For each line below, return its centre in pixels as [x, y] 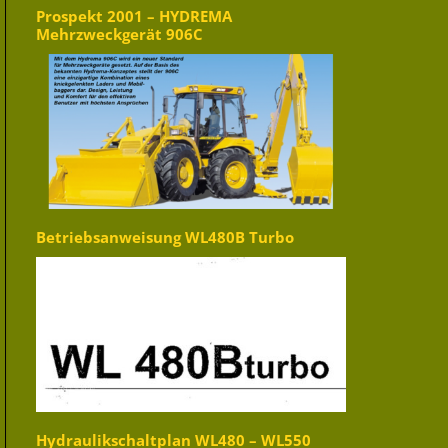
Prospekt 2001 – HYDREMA [134, 17]
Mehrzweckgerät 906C [119, 35]
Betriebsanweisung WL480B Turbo [165, 238]
